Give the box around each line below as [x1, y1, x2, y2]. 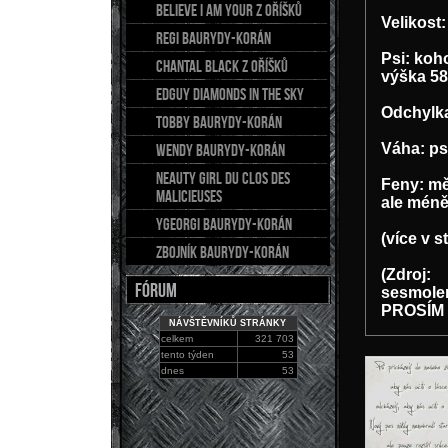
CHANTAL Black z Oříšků [156, 57, 288, 75]
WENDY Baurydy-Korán [156, 141, 285, 159]
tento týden [161, 349, 215, 360]
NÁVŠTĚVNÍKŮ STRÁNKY [169, 318, 287, 328]
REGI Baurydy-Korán [156, 29, 271, 47]
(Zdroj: [381, 266, 431, 283]
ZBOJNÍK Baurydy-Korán [156, 243, 289, 261]
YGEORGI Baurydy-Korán [156, 215, 292, 233]
